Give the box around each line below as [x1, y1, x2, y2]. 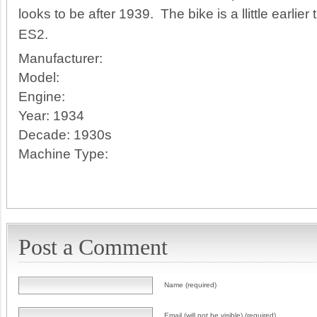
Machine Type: [18, 146, 108, 162]
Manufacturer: [18, 51, 103, 67]
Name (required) [164, 281, 217, 289]
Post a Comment [18, 235, 168, 260]
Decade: [18, 127, 70, 143]
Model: [18, 70, 59, 86]
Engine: [18, 89, 65, 105]
